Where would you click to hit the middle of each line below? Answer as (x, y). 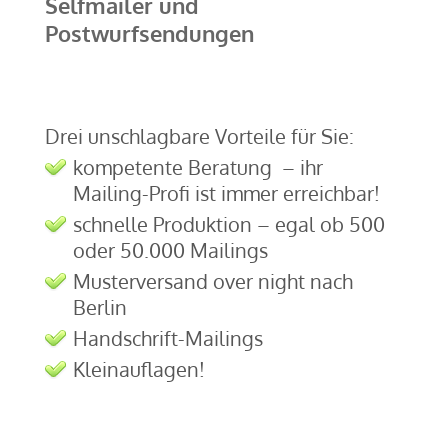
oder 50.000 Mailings (170, 250)
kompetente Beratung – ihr (197, 167)
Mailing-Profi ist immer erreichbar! (226, 193)
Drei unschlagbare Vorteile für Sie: (199, 136)
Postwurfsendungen (149, 33)
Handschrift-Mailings (167, 338)
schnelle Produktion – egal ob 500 (228, 224)
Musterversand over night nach (212, 281)
